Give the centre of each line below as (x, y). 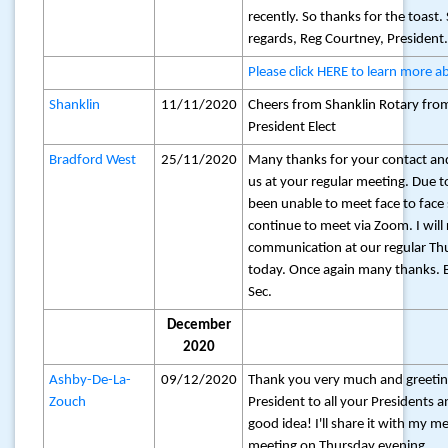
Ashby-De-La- (90, 380)
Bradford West (93, 160)
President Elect (292, 127)
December (198, 325)
